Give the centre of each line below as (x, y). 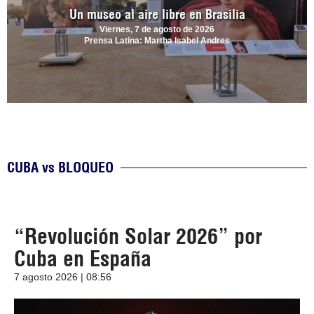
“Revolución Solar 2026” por (138, 237)
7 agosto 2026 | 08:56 (63, 277)
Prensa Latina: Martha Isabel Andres (157, 41)
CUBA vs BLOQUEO (60, 168)
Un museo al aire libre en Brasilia (157, 15)
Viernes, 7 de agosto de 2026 (157, 30)
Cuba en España (83, 259)
